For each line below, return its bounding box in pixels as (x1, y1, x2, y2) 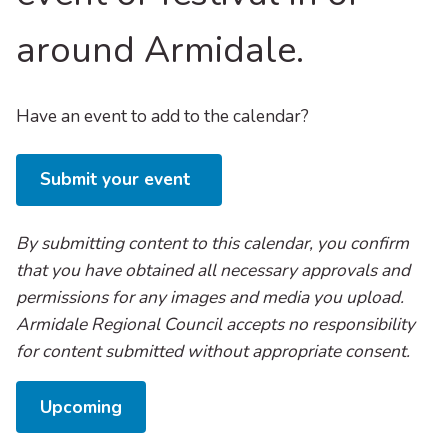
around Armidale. (16, 26, 304, 76)
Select (145, 381, 193, 406)
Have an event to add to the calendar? (16, 104, 309, 129)
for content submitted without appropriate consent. (16, 339, 410, 364)
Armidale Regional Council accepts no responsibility (16, 312, 415, 337)
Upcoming (40, 394, 122, 419)
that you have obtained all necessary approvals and (16, 258, 410, 283)
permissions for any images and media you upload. (16, 285, 404, 310)
